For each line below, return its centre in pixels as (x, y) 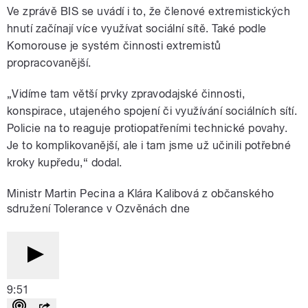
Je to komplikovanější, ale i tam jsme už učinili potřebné (149, 145)
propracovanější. (49, 63)
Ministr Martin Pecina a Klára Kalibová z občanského (141, 193)
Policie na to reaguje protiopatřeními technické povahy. (147, 128)
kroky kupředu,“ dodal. (65, 162)
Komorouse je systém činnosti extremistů (114, 45)
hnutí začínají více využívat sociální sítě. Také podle (137, 28)
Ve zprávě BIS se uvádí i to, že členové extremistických (149, 11)
